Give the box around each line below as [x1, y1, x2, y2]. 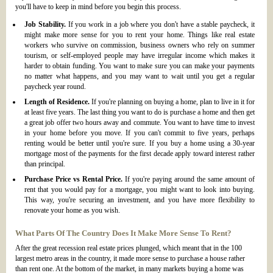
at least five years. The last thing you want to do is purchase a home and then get [24, 108, 255, 117]
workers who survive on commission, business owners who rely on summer [24, 41, 255, 50]
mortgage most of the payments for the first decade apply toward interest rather [24, 149, 255, 158]
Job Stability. [24, 20, 66, 29]
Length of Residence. [24, 97, 90, 107]
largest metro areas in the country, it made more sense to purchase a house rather [15, 254, 245, 263]
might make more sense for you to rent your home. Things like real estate [24, 30, 255, 40]
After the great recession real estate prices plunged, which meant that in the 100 [15, 244, 242, 253]
